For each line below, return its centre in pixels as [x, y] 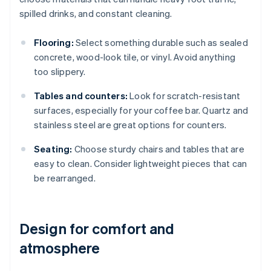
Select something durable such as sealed [161, 43]
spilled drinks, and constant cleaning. [96, 14]
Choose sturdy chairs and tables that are [158, 149]
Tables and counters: [81, 96]
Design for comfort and [97, 229]
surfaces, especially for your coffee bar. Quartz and [141, 110]
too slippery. [60, 72]
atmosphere [60, 248]
